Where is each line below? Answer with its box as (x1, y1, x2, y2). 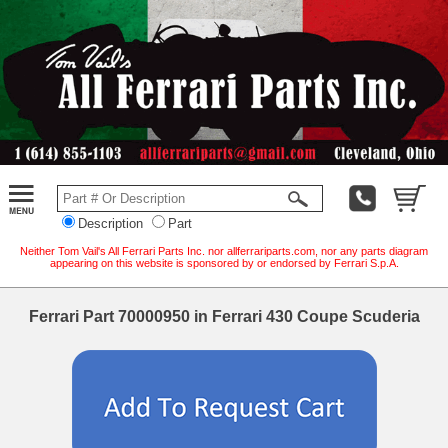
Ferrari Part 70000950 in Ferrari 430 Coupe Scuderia (28, 307, 420, 325)
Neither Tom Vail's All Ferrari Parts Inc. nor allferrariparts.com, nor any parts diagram (20, 244, 428, 257)
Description (78, 215, 143, 231)
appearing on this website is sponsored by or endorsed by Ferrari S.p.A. (49, 256, 399, 269)
